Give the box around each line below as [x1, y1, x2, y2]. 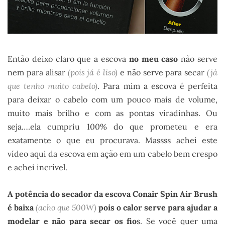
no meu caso [129, 53, 178, 64]
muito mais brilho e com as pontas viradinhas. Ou [8, 107, 217, 118]
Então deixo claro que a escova [8, 53, 129, 64]
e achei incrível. [8, 162, 67, 172]
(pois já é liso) [67, 67, 118, 77]
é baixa [8, 202, 34, 212]
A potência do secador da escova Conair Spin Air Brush [8, 188, 217, 199]
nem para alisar [8, 67, 68, 77]
